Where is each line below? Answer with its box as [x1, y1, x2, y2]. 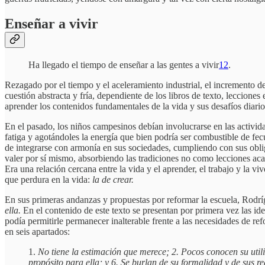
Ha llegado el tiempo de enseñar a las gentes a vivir [28, 60, 219, 70]
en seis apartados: [5, 227, 70, 237]
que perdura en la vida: [5, 174, 92, 185]
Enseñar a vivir [5, 16, 98, 32]
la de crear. [92, 174, 134, 185]
